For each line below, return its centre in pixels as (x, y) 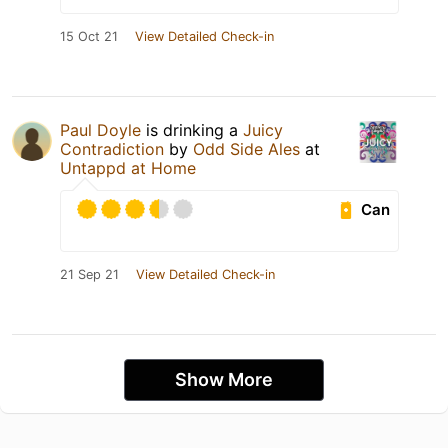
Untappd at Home (128, 168)
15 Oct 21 (89, 37)
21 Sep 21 (89, 275)
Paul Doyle (100, 130)
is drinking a (192, 130)
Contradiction (112, 149)
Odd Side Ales (246, 149)
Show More (224, 380)
